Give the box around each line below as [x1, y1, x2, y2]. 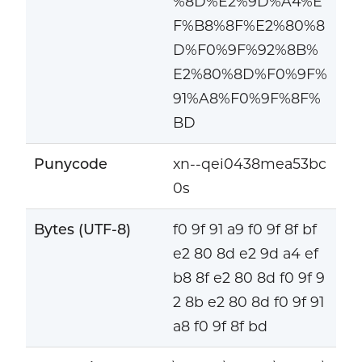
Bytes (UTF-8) [33, 221, 131, 238]
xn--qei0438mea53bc [172, 155, 326, 173]
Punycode [33, 155, 107, 173]
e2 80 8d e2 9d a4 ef [172, 245, 318, 263]
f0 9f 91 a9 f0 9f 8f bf [172, 221, 317, 238]
